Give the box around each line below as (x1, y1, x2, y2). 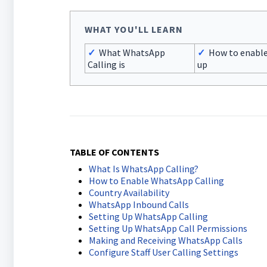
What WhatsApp (95, 46, 165, 58)
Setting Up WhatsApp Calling (88, 210, 208, 222)
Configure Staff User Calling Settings (88, 246, 238, 258)
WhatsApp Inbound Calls (88, 198, 189, 210)
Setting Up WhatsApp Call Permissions (88, 222, 247, 234)
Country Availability (88, 187, 169, 198)
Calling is (87, 58, 125, 70)
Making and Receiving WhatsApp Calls (88, 234, 243, 246)
